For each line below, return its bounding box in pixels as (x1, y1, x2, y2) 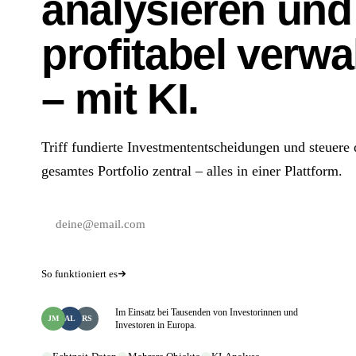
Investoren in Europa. (115, 319, 196, 331)
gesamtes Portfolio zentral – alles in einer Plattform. (41, 162, 342, 179)
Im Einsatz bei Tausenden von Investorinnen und (115, 306, 298, 318)
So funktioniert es (41, 267, 118, 280)
